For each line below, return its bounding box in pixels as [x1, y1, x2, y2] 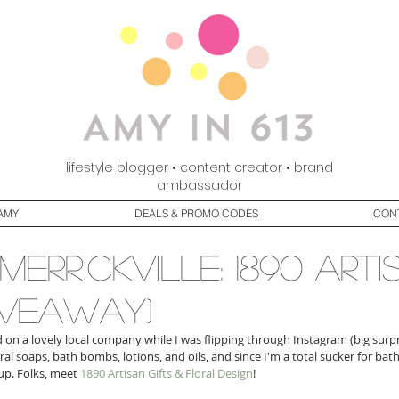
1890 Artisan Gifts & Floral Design [80, 365, 253, 381]
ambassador [156, 176, 242, 194]
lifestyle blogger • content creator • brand [65, 159, 333, 176]
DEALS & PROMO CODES [134, 207, 258, 220]
